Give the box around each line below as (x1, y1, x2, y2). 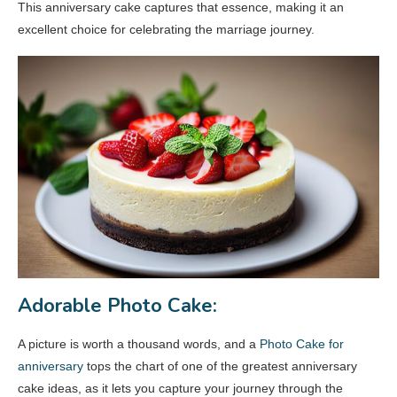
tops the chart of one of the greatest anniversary (83, 359, 357, 374)
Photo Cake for (260, 337, 344, 352)
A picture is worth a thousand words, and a (18, 337, 260, 352)
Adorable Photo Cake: (18, 292, 217, 320)
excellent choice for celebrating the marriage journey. (18, 22, 315, 37)
